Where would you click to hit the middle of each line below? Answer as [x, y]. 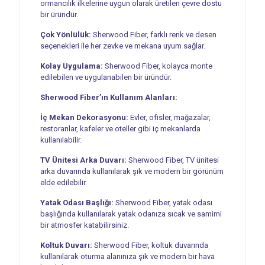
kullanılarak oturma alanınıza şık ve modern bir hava [127, 256]
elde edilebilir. [63, 182]
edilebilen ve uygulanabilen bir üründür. [106, 77]
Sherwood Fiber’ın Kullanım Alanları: [109, 97]
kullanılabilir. [61, 140]
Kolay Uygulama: [71, 66]
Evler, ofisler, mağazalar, [169, 117]
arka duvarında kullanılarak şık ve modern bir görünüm [132, 171]
